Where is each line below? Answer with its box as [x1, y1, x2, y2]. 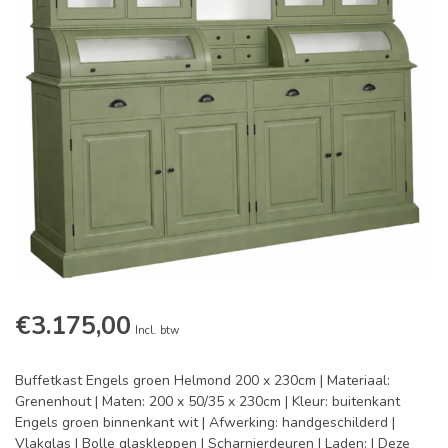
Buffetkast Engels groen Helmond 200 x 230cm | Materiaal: [15, 371, 390, 391]
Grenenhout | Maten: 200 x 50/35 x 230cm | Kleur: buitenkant [15, 392, 400, 412]
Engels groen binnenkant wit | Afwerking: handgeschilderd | [15, 413, 395, 433]
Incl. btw [135, 323, 179, 339]
